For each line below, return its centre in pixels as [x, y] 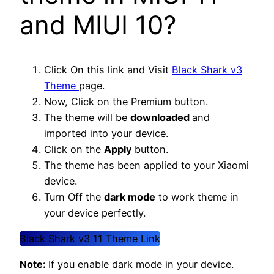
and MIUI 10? [98, 25]
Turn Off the [74, 197]
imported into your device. [106, 133]
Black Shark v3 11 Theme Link [90, 239]
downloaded [161, 117]
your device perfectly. [95, 213]
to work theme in [197, 197]
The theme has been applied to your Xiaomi [146, 165]
